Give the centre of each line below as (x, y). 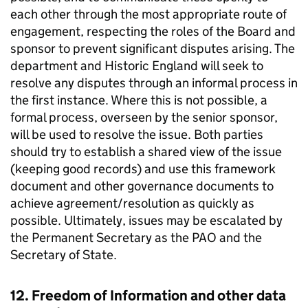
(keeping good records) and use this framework (143, 169)
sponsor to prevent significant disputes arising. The (153, 48)
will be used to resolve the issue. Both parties (137, 134)
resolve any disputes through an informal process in (154, 83)
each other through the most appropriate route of (148, 14)
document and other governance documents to (142, 186)
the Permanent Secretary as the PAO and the (136, 238)
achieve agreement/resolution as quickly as (132, 203)
